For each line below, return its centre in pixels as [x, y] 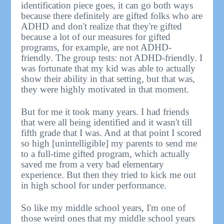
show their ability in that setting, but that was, [108, 78]
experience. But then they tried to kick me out [109, 174]
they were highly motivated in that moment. [105, 89]
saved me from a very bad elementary [93, 164]
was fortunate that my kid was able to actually [108, 68]
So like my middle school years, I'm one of [103, 207]
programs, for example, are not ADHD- [96, 47]
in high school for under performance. [94, 185]
